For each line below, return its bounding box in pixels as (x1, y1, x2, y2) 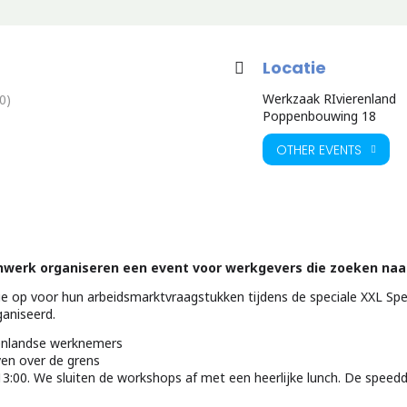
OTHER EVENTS (276, 140, 362, 159)
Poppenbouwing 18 (263, 107, 376, 124)
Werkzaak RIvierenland (263, 90, 396, 107)
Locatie (263, 56, 326, 79)
